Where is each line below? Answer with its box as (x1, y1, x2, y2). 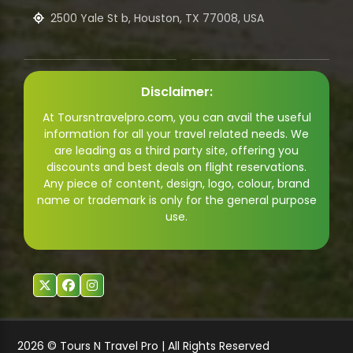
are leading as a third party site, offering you (54, 143, 299, 159)
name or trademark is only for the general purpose (36, 192, 317, 209)
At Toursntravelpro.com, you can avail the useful (42, 110, 311, 126)
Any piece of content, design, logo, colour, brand (43, 176, 310, 192)
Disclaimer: (140, 83, 213, 102)
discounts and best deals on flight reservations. (46, 159, 307, 176)
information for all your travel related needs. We (44, 126, 309, 143)
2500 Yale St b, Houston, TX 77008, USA (50, 10, 264, 27)
